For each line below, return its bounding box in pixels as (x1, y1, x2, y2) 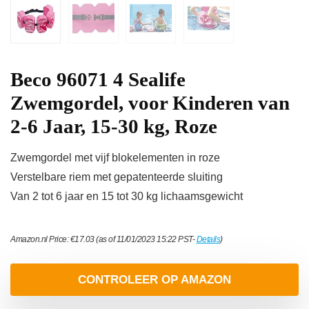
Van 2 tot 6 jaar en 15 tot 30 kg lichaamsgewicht (10, 190, 243, 203)
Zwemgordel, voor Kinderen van (10, 92, 290, 114)
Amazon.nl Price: (10, 235, 70, 245)
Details (196, 235, 220, 245)
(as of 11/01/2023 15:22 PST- (94, 235, 197, 245)
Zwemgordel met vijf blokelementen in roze (10, 152, 220, 164)
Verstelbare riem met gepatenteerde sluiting (10, 171, 223, 183)
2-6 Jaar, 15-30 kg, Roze (10, 115, 217, 138)
